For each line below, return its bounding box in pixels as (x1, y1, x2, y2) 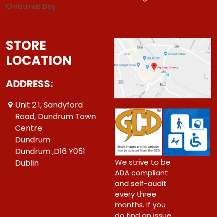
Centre (15, 122, 42, 134)
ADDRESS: (6, 77, 53, 91)
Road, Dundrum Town (15, 110, 96, 122)
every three (115, 188, 156, 199)
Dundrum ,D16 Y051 (15, 145, 85, 157)
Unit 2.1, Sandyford (15, 99, 83, 110)
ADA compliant (115, 167, 168, 178)
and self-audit (115, 178, 167, 188)
